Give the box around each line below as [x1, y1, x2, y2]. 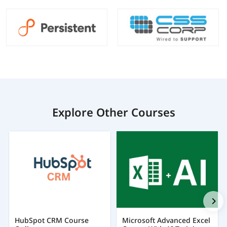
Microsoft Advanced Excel [122, 215, 210, 225]
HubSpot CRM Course [14, 215, 89, 225]
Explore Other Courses [52, 104, 175, 120]
